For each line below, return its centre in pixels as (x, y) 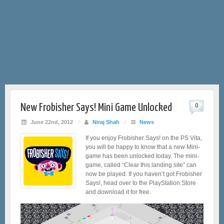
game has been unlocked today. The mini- (142, 156)
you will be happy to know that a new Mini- (143, 147)
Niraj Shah (106, 122)
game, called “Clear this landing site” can (141, 165)
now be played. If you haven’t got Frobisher (144, 174)
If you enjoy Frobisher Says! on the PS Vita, (144, 138)
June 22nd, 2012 (51, 122)
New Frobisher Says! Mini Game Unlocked (96, 107)
